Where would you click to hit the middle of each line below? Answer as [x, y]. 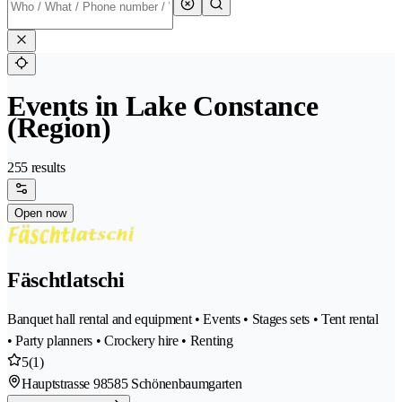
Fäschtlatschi [66, 280]
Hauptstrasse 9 [61, 384]
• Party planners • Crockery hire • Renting [120, 341]
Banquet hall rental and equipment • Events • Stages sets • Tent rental [193, 319]
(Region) [59, 128]
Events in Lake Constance [163, 106]
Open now [40, 214]
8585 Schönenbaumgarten [171, 384]
